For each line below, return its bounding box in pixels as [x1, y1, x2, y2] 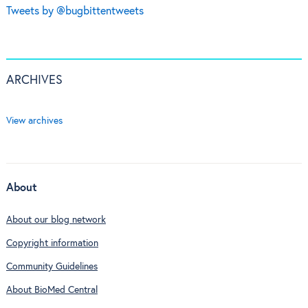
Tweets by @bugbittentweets [5, 5, 144, 16]
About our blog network [5, 214, 106, 225]
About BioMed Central [5, 285, 98, 296]
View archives [5, 115, 63, 126]
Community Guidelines [5, 262, 98, 272]
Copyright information [5, 238, 98, 248]
